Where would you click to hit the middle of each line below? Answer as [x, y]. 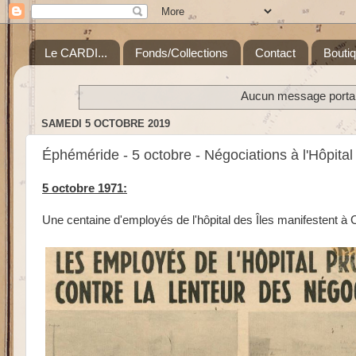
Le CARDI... [75, 52]
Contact [276, 52]
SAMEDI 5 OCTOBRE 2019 [106, 123]
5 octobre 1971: [85, 188]
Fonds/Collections [181, 52]
